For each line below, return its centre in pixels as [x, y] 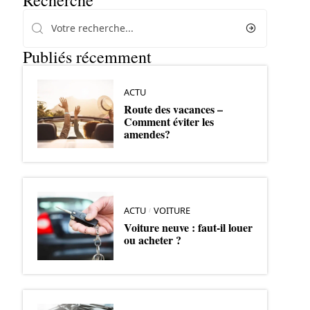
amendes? [147, 134]
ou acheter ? [152, 239]
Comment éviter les [168, 121]
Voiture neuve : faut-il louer [188, 227]
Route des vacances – [173, 109]
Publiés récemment [87, 57]
